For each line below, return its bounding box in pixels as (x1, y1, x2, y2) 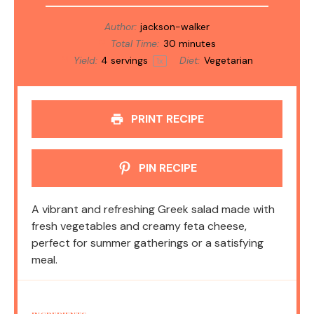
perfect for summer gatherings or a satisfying (32, 235, 264, 250)
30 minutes (163, 36, 216, 50)
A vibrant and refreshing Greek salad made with (32, 201, 275, 217)
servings (108, 53, 151, 67)
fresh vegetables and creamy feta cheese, (32, 218, 247, 233)
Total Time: (108, 36, 160, 50)
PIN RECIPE (135, 160, 197, 175)
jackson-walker (140, 20, 210, 33)
